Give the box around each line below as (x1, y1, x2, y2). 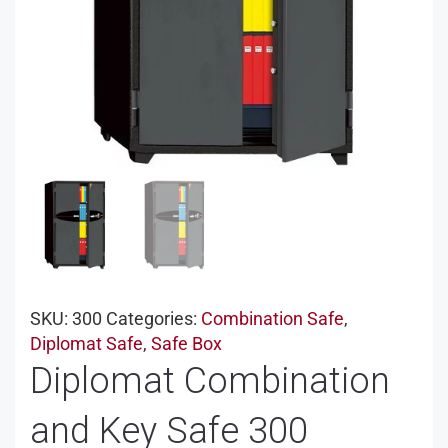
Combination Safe (201, 307, 344, 329)
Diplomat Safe (30, 332, 143, 354)
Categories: (106, 307, 201, 329)
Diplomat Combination (30, 359, 390, 402)
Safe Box (151, 332, 222, 354)
